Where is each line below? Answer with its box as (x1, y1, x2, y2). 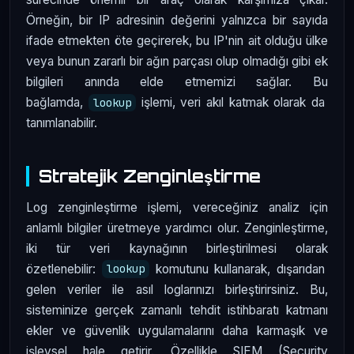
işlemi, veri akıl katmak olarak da (135, 94, 329, 110)
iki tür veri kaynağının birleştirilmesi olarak (26, 240, 328, 256)
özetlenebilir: (26, 261, 102, 277)
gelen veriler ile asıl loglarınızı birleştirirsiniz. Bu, (26, 281, 328, 297)
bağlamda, (26, 94, 88, 110)
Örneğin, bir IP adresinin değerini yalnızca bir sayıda (26, 12, 328, 28)
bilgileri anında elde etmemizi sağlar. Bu (26, 73, 328, 89)
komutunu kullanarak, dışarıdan (149, 261, 329, 277)
